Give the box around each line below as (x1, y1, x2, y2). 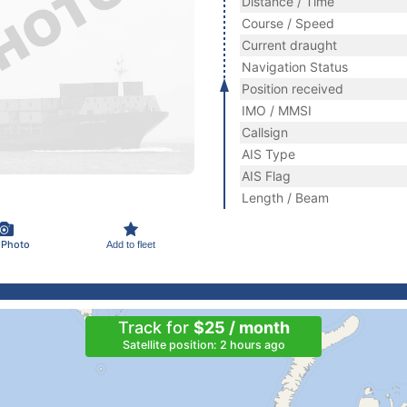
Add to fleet (106, 238, 155, 250)
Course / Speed (242, 15, 334, 31)
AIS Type (242, 146, 295, 162)
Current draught (242, 37, 337, 53)
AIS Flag (242, 168, 291, 184)
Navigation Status (242, 59, 348, 74)
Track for (117, 318, 194, 337)
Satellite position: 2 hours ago (122, 338, 285, 352)
